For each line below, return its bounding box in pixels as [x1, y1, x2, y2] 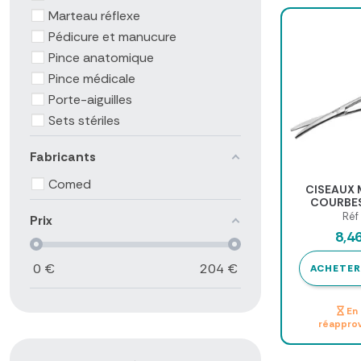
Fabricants [30, 147, 96, 165]
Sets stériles [48, 111, 120, 129]
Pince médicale [48, 69, 135, 87]
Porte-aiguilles [48, 90, 132, 108]
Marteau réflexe [48, 6, 140, 24]
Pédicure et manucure [48, 27, 176, 45]
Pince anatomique [48, 48, 154, 66]
